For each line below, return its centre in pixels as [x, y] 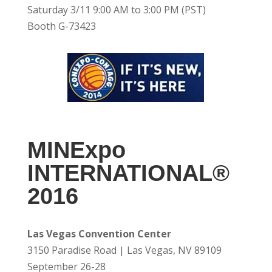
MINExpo [76, 150]
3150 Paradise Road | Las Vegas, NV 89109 [124, 250]
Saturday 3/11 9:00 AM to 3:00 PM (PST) [116, 10]
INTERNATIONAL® [128, 173]
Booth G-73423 [61, 26]
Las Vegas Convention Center [99, 234]
